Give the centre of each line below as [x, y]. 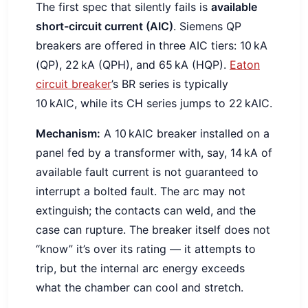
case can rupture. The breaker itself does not [153, 230]
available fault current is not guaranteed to [147, 172]
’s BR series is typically [170, 84]
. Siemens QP [207, 26]
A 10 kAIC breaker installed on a [185, 134]
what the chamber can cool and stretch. [140, 288]
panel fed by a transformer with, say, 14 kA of [154, 153]
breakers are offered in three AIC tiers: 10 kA [152, 46]
